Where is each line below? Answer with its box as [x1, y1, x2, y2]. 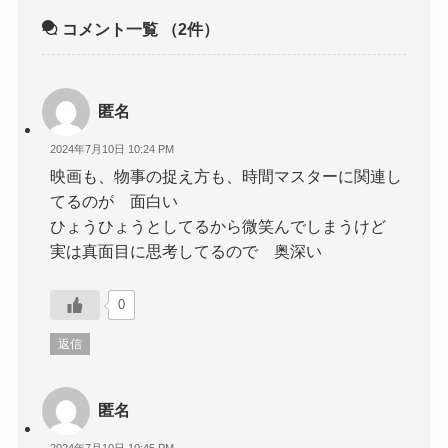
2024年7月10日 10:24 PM [50, 143, 175, 156]
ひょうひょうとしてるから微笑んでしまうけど [50, 216, 387, 235]
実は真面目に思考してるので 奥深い [50, 241, 323, 260]
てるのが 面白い [50, 191, 195, 210]
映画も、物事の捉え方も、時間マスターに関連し [50, 166, 403, 185]
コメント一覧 [58, 20, 163, 39]
